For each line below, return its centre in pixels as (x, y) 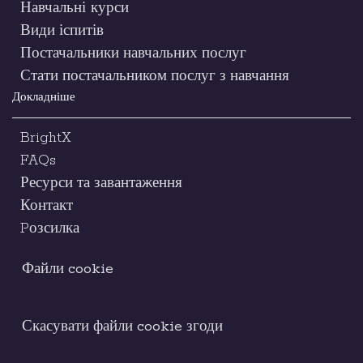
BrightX (46, 138)
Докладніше (44, 98)
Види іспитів (62, 31)
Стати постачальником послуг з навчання (155, 77)
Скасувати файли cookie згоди (122, 327)
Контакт (47, 206)
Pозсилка (50, 229)
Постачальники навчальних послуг (133, 54)
